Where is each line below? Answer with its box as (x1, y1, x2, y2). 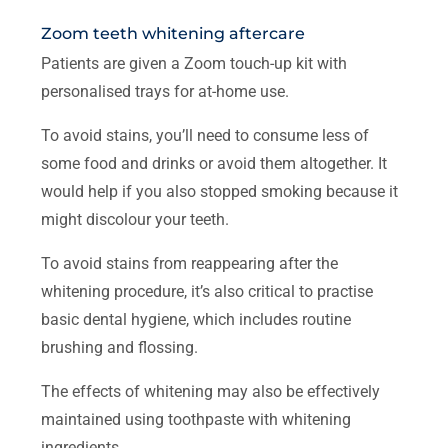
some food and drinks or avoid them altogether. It (41, 153, 388, 173)
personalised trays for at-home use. (41, 81, 290, 101)
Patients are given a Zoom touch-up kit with (41, 53, 348, 73)
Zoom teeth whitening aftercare (41, 23, 306, 43)
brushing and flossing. (41, 337, 199, 357)
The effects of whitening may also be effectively (41, 381, 381, 401)
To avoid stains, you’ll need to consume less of (41, 125, 370, 145)
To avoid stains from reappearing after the (41, 253, 339, 273)
